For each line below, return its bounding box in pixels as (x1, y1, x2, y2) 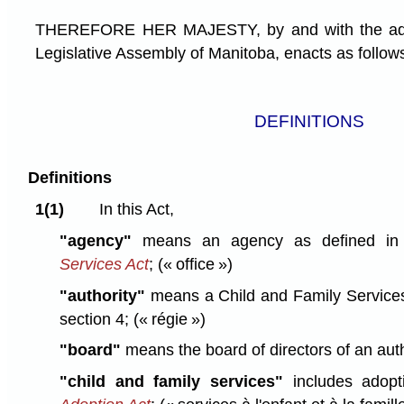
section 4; (59, 309, 133, 328)
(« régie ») (133, 309, 206, 328)
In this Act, (98, 199, 174, 218)
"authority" (59, 286, 145, 305)
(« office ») (157, 254, 233, 273)
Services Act (59, 254, 149, 273)
